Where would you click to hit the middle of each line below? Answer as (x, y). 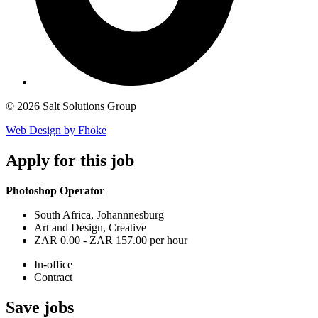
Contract (53, 278)
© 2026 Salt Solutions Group (71, 106)
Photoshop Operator (55, 191)
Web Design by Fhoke (56, 131)
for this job (92, 161)
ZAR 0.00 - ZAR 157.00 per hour (111, 241)
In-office (53, 265)
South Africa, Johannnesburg (99, 215)
